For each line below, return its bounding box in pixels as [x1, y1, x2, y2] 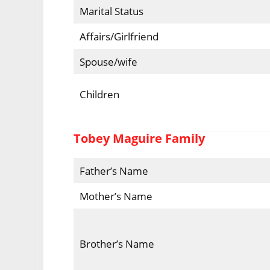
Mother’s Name [79, 189, 152, 203]
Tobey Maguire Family [74, 130, 206, 146]
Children [79, 87, 119, 102]
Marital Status [79, 4, 143, 19]
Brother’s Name [79, 236, 154, 251]
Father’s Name [79, 163, 148, 178]
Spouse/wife [79, 55, 149, 69]
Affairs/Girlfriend [79, 30, 175, 44]
